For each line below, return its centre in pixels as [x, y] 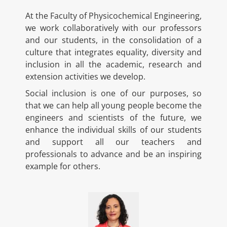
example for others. [63, 166]
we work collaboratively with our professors [113, 28]
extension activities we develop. [85, 77]
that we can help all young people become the [113, 105]
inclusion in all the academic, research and [113, 64]
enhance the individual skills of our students [113, 130]
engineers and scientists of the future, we [113, 118]
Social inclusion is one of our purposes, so [113, 93]
